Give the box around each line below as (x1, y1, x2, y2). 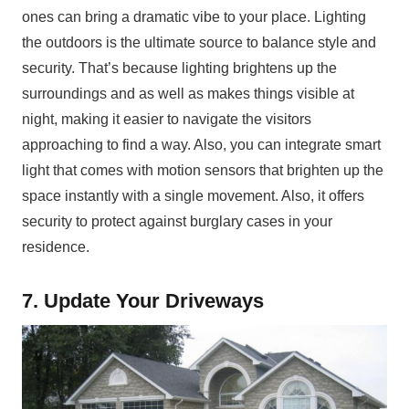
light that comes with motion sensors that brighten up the (22, 162, 383, 178)
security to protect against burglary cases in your (22, 213, 332, 229)
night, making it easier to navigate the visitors (22, 110, 311, 127)
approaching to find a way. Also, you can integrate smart (22, 136, 381, 152)
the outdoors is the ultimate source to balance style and (22, 34, 376, 50)
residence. (22, 238, 89, 255)
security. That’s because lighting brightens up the (22, 59, 337, 76)
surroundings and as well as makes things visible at (22, 85, 354, 101)
